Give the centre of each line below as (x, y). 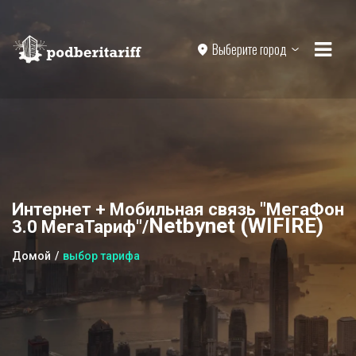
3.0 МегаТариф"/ (80, 227)
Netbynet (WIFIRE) (236, 226)
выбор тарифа (101, 256)
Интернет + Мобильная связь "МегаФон (178, 210)
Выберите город (250, 49)
